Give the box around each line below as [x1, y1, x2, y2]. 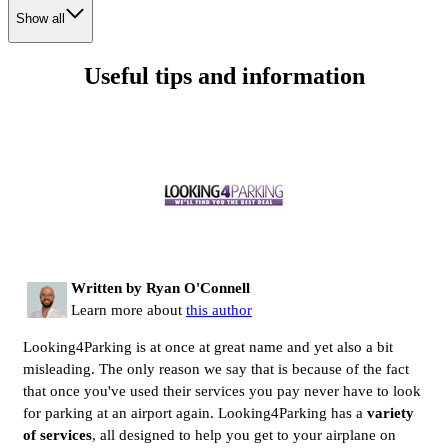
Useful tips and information [83, 62, 365, 89]
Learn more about [71, 301, 186, 318]
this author [186, 301, 252, 318]
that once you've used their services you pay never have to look [23, 382, 421, 399]
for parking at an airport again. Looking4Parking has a [23, 404, 367, 421]
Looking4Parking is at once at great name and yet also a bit [23, 338, 393, 355]
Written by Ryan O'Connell [71, 279, 250, 296]
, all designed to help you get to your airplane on [92, 426, 396, 443]
